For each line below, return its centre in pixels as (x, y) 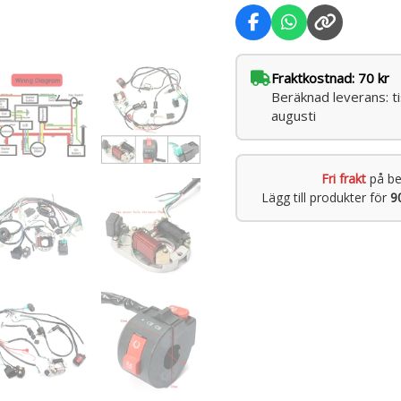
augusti (294, 116)
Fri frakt (343, 179)
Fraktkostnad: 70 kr (331, 78)
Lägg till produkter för (325, 198)
